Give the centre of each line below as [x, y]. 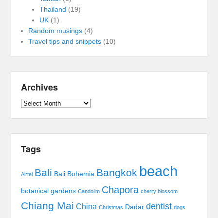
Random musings [55, 30]
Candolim [89, 191]
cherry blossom [159, 191]
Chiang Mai [48, 205]
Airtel [27, 174]
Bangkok [117, 172]
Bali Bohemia [74, 174]
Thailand [53, 9]
